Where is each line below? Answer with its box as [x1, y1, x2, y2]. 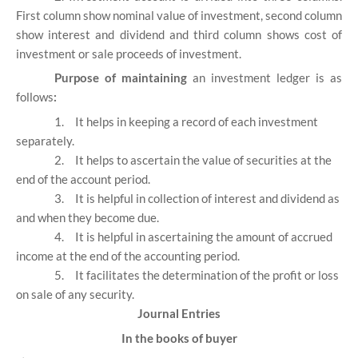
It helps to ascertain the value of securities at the [75, 153, 332, 168]
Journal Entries [137, 306, 221, 321]
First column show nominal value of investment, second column [16, 7, 342, 22]
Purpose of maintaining [54, 70, 193, 86]
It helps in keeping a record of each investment [75, 114, 318, 129]
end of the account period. [16, 172, 150, 187]
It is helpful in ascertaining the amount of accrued [75, 229, 332, 245]
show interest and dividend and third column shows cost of [16, 26, 342, 42]
